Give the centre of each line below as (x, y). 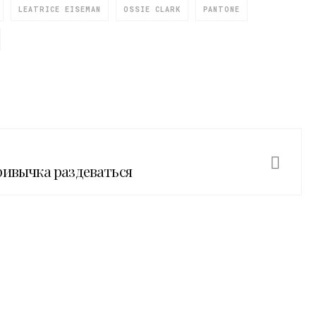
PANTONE (221, 10)
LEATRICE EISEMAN (60, 10)
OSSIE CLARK (152, 10)
